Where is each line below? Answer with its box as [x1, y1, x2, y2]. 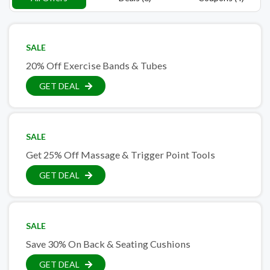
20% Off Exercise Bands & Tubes [26, 60, 167, 72]
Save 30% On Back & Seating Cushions [26, 238, 190, 250]
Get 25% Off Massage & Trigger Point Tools [26, 149, 215, 161]
